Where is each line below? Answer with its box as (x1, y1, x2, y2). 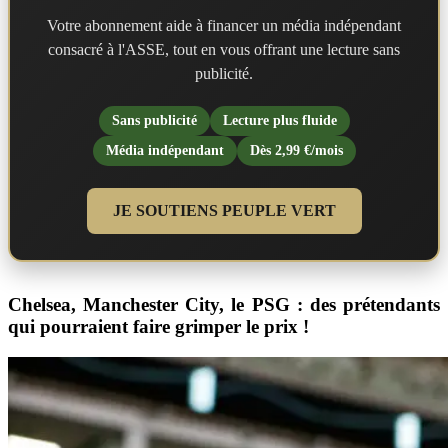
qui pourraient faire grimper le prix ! (8, 316, 309, 338)
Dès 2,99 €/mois (249, 143, 343, 159)
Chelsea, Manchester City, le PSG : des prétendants (8, 294, 440, 316)
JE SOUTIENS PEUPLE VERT (112, 202, 336, 220)
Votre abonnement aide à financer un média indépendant (47, 17, 401, 35)
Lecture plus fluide (222, 113, 337, 129)
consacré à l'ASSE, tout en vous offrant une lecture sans (48, 41, 400, 59)
